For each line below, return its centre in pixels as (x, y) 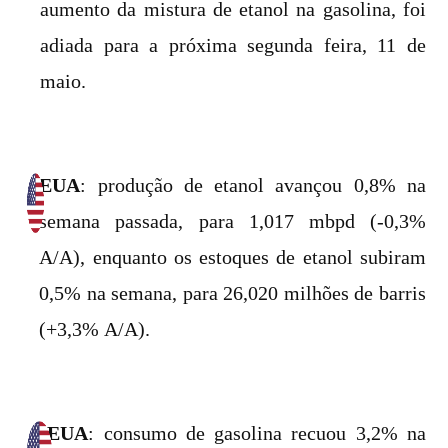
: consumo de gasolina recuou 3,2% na (257, 433)
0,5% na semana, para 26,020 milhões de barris (232, 293)
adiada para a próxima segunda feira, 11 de (233, 45)
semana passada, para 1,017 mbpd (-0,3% (232, 221)
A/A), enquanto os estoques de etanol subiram (232, 257)
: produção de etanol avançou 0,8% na (253, 185)
